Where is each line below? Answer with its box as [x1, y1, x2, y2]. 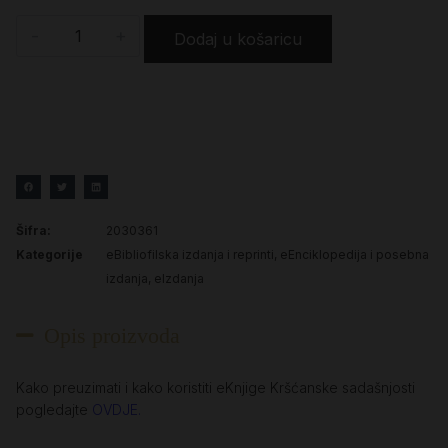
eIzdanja [154, 271, 204, 287]
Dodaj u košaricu [174, 28, 302, 49]
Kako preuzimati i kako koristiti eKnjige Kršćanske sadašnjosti [16, 379, 415, 397]
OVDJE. [92, 401, 145, 419]
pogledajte [16, 401, 92, 419]
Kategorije [16, 247, 83, 263]
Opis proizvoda [43, 323, 180, 349]
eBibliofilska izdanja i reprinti [106, 247, 274, 263]
